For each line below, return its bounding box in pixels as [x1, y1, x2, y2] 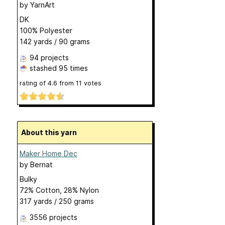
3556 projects [29, 213, 77, 222]
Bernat [30, 160, 53, 169]
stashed [27, 63, 59, 72]
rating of [19, 79, 48, 87]
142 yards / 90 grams [19, 37, 90, 46]
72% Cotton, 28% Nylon [19, 186, 99, 195]
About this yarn [26, 128, 77, 137]
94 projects [29, 53, 69, 62]
